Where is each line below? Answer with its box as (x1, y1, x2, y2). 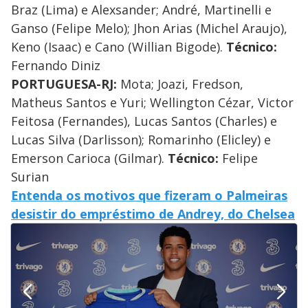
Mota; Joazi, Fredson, (117, 76, 243, 93)
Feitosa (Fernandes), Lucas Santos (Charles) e (11, 113, 277, 130)
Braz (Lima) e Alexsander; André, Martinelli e (11, 1, 272, 19)
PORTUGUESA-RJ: (11, 76, 117, 93)
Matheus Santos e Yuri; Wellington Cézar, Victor (11, 94, 294, 111)
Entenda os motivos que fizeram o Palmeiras (11, 187, 287, 204)
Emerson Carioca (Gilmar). (11, 150, 168, 167)
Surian (11, 168, 49, 186)
